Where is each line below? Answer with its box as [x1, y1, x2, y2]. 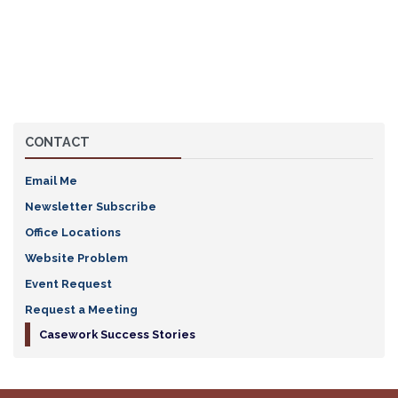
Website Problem [24, 251, 128, 265]
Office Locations [24, 225, 121, 239]
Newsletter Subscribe [24, 199, 156, 213]
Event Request [24, 276, 112, 291]
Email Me [24, 173, 77, 187]
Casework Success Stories [38, 327, 195, 341]
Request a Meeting [24, 302, 138, 316]
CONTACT [24, 133, 90, 149]
